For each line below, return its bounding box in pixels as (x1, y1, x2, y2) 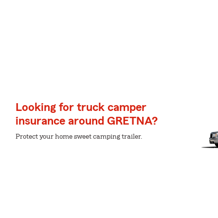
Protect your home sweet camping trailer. (16, 133, 142, 140)
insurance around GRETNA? (16, 115, 158, 127)
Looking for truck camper (16, 102, 146, 113)
